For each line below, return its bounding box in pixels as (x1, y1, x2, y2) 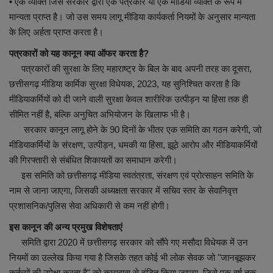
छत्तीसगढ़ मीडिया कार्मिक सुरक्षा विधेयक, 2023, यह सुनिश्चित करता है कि (9, 79, 240, 90)
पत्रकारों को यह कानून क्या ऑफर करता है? (9, 48, 149, 59)
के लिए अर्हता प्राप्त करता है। (9, 27, 104, 38)
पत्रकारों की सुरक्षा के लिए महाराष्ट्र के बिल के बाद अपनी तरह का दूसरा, (9, 63, 252, 74)
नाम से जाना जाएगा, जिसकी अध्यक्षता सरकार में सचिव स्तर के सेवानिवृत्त (9, 185, 238, 196)
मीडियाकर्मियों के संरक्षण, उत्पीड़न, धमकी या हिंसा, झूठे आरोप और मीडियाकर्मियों (9, 140, 257, 151)
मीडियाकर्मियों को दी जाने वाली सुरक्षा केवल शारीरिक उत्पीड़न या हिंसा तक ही (9, 94, 248, 105)
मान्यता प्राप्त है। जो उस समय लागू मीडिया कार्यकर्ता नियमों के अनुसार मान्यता (9, 12, 255, 23)
